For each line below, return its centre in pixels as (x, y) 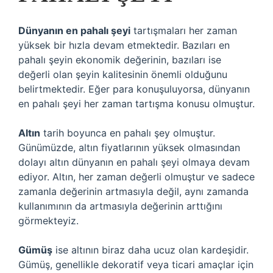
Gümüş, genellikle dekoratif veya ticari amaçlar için (136, 264)
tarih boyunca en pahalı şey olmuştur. (128, 133)
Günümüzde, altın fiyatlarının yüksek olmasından (129, 147)
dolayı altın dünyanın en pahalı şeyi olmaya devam (134, 162)
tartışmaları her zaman (184, 30)
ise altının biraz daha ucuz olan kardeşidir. (151, 250)
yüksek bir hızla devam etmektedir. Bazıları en (124, 45)
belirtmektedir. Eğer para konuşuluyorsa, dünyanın (134, 89)
